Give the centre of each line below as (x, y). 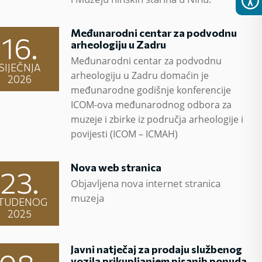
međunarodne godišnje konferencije (151, 90)
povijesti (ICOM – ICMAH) (125, 134)
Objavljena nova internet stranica (146, 183)
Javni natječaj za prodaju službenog (157, 249)
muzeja (88, 198)
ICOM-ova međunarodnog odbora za (151, 105)
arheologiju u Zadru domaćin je (140, 75)
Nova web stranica (116, 167)
